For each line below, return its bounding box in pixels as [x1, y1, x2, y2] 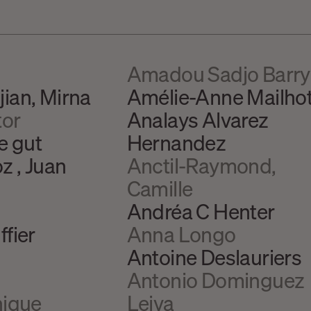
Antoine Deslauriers [126, 243, 302, 270]
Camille [126, 174, 193, 201]
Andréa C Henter [126, 197, 275, 224]
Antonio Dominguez [126, 266, 305, 293]
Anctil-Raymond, [126, 151, 276, 178]
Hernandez [126, 128, 226, 155]
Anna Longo [126, 220, 236, 247]
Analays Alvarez [126, 106, 269, 133]
